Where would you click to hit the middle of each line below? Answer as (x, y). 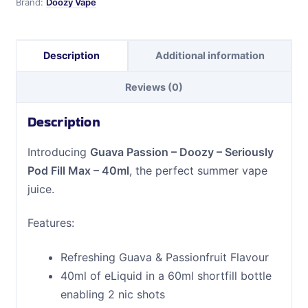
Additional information (210, 56)
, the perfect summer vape (198, 170)
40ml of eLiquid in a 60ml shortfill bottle (166, 275)
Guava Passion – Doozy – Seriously (181, 152)
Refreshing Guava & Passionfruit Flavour (164, 257)
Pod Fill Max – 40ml (78, 170)
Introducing (58, 152)
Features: (51, 223)
